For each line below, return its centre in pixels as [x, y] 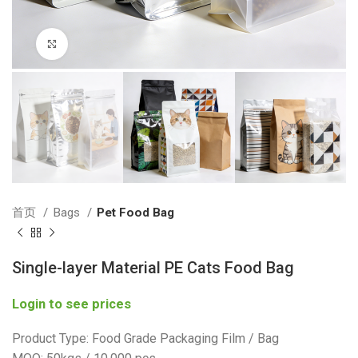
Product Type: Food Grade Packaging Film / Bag [145, 339]
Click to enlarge [108, 44]
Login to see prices [72, 304]
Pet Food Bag [135, 213]
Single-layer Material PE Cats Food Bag [153, 268]
